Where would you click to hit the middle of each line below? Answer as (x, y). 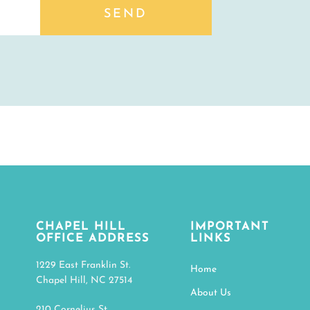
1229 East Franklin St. (83, 266)
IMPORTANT (229, 227)
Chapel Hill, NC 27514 (84, 281)
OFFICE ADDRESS (92, 239)
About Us (210, 293)
